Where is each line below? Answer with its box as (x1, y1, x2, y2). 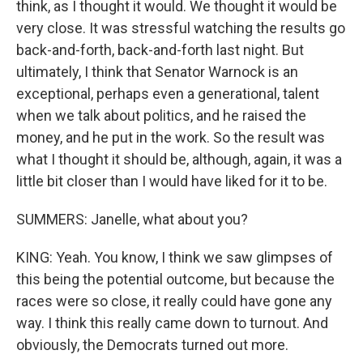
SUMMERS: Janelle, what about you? (16, 211, 248, 228)
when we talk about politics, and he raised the (16, 107, 306, 124)
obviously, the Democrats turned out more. (16, 336, 288, 353)
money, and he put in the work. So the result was (16, 129, 325, 146)
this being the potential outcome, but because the (16, 271, 335, 288)
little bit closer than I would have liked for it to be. (16, 173, 327, 190)
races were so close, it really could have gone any (16, 293, 332, 310)
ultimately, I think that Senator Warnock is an (16, 63, 298, 80)
